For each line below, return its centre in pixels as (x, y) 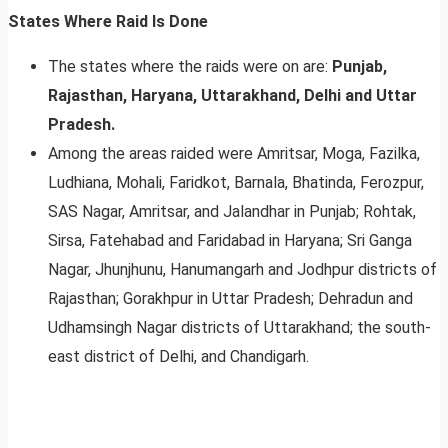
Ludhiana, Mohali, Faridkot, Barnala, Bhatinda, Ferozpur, (236, 182)
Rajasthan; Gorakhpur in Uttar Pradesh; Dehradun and (230, 298)
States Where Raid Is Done (108, 21)
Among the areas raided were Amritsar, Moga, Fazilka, (234, 153)
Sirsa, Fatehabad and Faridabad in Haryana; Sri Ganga (230, 240)
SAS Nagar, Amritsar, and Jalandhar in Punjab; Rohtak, (232, 211)
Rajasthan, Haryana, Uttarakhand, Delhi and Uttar (232, 95)
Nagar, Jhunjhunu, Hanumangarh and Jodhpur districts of (242, 269)
